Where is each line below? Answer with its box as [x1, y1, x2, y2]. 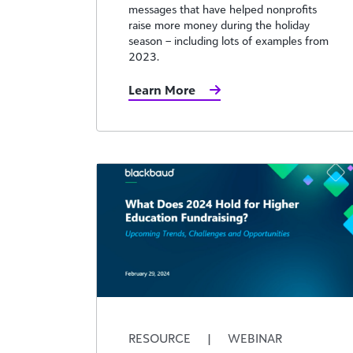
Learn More [128, 82, 195, 98]
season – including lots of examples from [128, 34, 329, 47]
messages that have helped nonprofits [128, 2, 317, 16]
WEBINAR [225, 329, 282, 346]
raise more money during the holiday [128, 18, 310, 32]
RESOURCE [128, 329, 194, 346]
